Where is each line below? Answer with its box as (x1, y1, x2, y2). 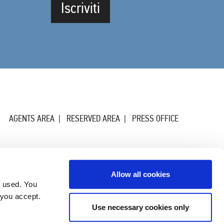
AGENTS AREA (8, 113, 54, 124)
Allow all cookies (111, 169, 170, 178)
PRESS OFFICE (131, 113, 178, 124)
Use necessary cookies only (92, 202, 189, 211)
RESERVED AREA (66, 113, 120, 124)
